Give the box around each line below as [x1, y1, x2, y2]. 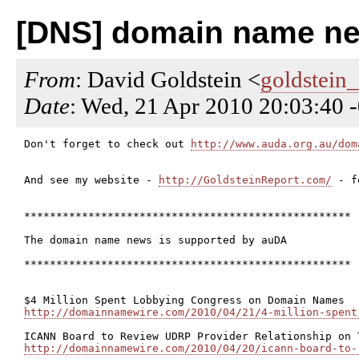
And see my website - [24, 174, 159, 186]
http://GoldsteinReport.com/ [159, 174, 332, 186]
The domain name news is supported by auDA [24, 234, 287, 246]
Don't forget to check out [24, 138, 191, 150]
